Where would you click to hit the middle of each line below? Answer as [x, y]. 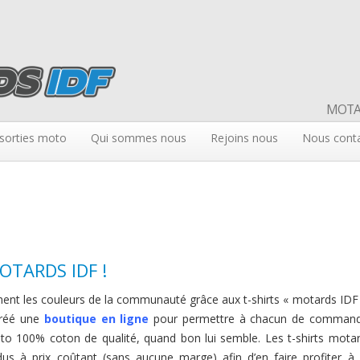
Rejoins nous [244, 138]
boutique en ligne [96, 319]
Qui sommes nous [139, 138]
